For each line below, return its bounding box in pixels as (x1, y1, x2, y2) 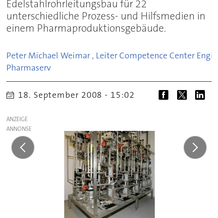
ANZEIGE (6, 115, 28, 124)
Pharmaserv (6, 62, 52, 74)
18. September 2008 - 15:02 (23, 89, 135, 101)
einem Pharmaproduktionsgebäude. (6, 21, 166, 36)
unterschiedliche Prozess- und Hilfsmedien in (6, 9, 206, 23)
